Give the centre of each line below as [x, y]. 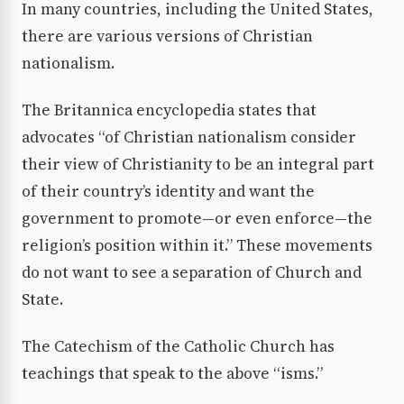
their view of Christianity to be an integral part [198, 165]
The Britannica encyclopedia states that [169, 110]
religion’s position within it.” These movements [197, 246]
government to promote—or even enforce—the [197, 219]
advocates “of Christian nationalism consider [189, 138]
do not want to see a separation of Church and [192, 273]
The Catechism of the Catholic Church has [178, 347]
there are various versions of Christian [167, 37]
